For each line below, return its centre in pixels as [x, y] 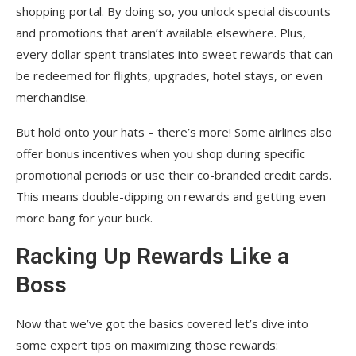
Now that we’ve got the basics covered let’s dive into [162, 323]
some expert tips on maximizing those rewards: [147, 344]
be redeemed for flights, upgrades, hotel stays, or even [169, 75]
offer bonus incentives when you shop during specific [161, 153]
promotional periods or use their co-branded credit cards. [174, 174]
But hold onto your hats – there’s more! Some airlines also [174, 132]
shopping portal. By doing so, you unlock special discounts [173, 11]
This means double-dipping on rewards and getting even [171, 196]
